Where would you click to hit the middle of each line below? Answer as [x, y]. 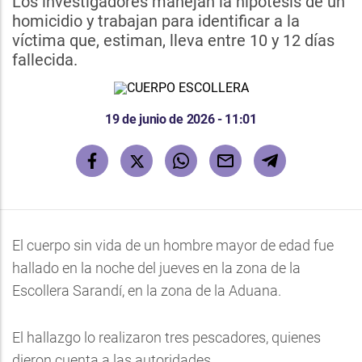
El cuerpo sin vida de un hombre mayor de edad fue [173, 245]
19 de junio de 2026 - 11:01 [181, 119]
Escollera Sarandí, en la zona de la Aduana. [147, 290]
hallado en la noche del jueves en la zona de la [156, 268]
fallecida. [45, 60]
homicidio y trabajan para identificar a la [156, 21]
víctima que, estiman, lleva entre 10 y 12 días [173, 40]
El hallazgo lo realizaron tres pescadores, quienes [166, 337]
